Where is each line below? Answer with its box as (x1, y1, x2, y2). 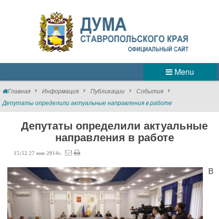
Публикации (90, 87, 125, 95)
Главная (8, 87, 30, 95)
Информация (42, 87, 79, 95)
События (136, 87, 163, 95)
